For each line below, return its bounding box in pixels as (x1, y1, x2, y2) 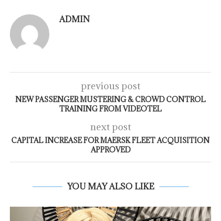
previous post (80, 80, 141, 92)
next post (90, 121, 131, 133)
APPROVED (90, 145, 131, 155)
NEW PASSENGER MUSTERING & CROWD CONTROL (15, 95, 206, 105)
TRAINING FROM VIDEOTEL (59, 104, 162, 114)
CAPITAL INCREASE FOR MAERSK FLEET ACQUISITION (11, 136, 210, 146)
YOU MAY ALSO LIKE (67, 181, 154, 192)
